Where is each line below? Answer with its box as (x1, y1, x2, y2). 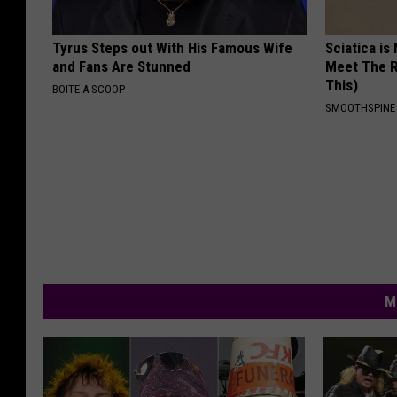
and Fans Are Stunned (52, 58, 191, 76)
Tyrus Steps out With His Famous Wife (52, 39, 292, 58)
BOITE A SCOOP (52, 82, 125, 97)
